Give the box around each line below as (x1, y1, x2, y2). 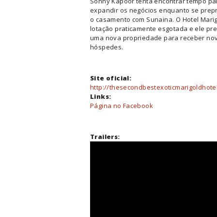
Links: (90, 92, 113, 101)
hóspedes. (90, 42, 124, 51)
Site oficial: (90, 73, 133, 82)
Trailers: (90, 132, 122, 141)
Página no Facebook (90, 101, 154, 110)
